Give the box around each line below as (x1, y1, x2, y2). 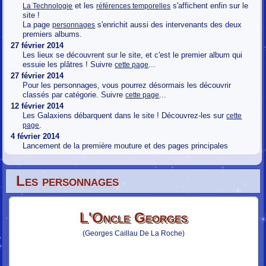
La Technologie (23, 2, 73, 10)
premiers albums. (23, 30, 83, 39)
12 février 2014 (11, 102, 64, 110)
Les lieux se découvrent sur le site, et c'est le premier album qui (23, 50, 243, 59)
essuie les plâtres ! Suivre (23, 60, 115, 69)
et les (72, 1, 97, 10)
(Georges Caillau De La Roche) (83, 229, 185, 237)
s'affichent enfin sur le (170, 1, 249, 10)
